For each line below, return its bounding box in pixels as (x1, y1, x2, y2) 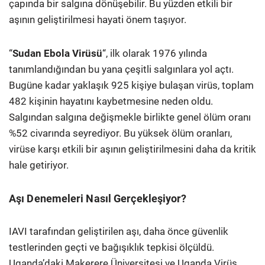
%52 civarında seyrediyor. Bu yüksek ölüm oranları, (9, 127, 232, 140)
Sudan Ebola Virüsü (12, 47, 102, 60)
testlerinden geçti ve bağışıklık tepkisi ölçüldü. (9, 241, 214, 254)
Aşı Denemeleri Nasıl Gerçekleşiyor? (9, 192, 187, 205)
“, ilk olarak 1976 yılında (102, 47, 207, 60)
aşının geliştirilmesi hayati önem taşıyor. (9, 14, 186, 26)
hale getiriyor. (9, 159, 69, 172)
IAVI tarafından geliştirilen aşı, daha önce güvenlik (9, 225, 228, 238)
